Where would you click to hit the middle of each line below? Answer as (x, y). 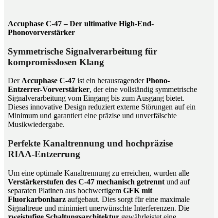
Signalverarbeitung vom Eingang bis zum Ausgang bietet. (96, 98)
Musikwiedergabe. (36, 125)
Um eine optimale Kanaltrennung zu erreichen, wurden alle (99, 173)
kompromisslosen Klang (56, 62)
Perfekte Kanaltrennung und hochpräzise (90, 143)
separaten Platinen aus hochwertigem (65, 190)
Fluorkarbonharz (37, 199)
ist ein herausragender (111, 81)
